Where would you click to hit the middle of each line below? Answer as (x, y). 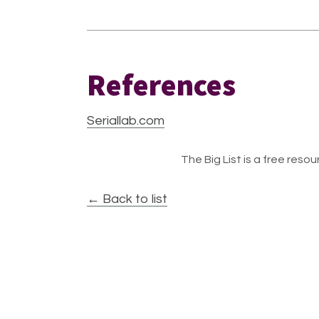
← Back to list (127, 199)
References (161, 85)
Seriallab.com (126, 121)
